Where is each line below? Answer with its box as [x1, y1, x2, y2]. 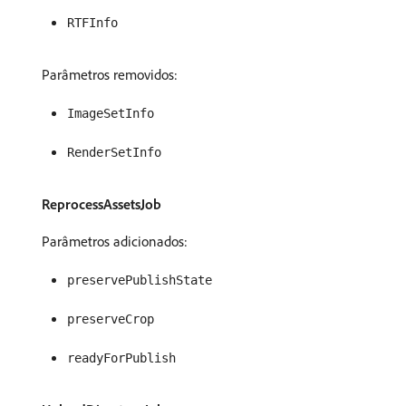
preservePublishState [67, 273, 212, 287]
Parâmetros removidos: [42, 65, 178, 83]
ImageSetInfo [67, 106, 154, 121]
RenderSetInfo [67, 145, 161, 159]
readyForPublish [67, 351, 176, 365]
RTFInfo [67, 15, 118, 30]
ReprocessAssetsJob [42, 195, 161, 213]
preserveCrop [67, 312, 154, 326]
